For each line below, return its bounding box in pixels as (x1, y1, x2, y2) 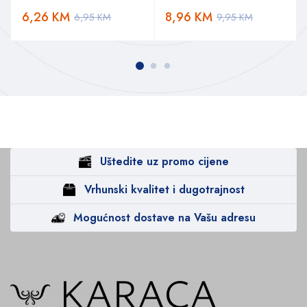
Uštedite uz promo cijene (100, 153, 229, 169)
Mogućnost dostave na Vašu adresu (73, 209, 256, 225)
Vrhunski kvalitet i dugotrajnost (84, 181, 245, 197)
